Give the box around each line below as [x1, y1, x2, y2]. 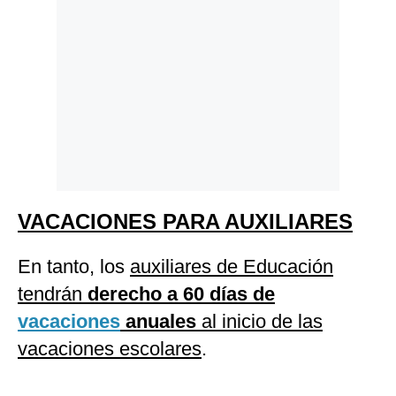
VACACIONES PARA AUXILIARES [18, 209, 353, 234]
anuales [120, 310, 196, 333]
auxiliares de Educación [130, 255, 333, 278]
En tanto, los [18, 255, 130, 278]
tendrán [18, 283, 88, 306]
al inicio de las [196, 310, 323, 333]
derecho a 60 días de [88, 283, 275, 306]
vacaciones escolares [18, 338, 202, 361]
